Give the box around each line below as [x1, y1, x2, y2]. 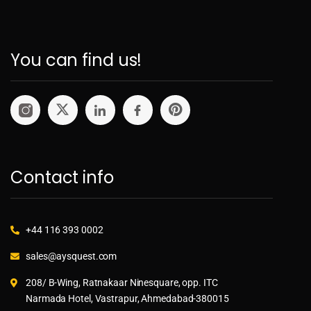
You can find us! [10, 48, 142, 72]
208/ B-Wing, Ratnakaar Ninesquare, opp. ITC [26, 276, 218, 288]
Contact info [10, 165, 114, 189]
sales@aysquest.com [26, 250, 117, 262]
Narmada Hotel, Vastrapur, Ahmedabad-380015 [26, 292, 229, 304]
